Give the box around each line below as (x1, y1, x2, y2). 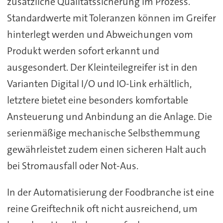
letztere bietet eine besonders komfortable (6, 94, 188, 107)
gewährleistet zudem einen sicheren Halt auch (6, 143, 207, 156)
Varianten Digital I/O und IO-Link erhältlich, (6, 77, 192, 90)
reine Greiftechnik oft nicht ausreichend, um (6, 202, 198, 215)
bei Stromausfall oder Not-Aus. (6, 159, 138, 172)
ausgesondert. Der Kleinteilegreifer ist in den (6, 61, 198, 74)
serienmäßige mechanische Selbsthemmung (6, 126, 200, 139)
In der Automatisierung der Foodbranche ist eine (6, 185, 214, 199)
